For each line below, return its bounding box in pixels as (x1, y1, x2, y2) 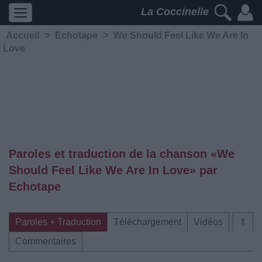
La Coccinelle (141, 6, 212, 18)
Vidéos (194, 217, 223, 227)
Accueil (6, 30, 39, 40)
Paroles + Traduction (15, 217, 101, 227)
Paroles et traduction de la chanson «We (9, 147, 235, 160)
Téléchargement (113, 217, 181, 227)
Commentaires (15, 236, 76, 246)
